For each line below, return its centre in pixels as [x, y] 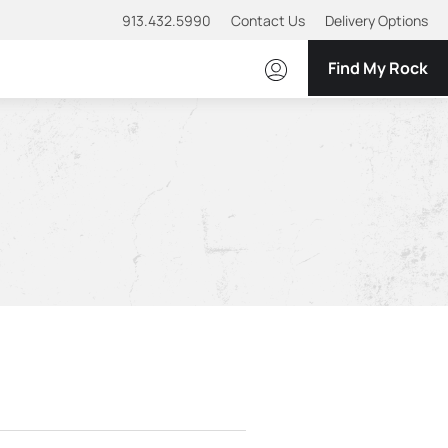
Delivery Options [376, 20]
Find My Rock [378, 68]
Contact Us [268, 20]
